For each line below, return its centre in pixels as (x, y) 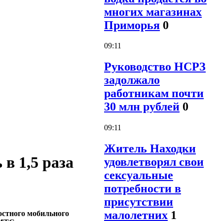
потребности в (143, 189)
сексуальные (139, 175)
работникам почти (154, 93)
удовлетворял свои (154, 162)
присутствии (139, 202)
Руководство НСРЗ (155, 67)
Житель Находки (150, 149)
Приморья (132, 25)
